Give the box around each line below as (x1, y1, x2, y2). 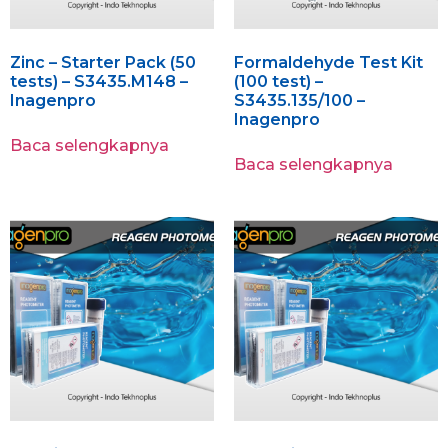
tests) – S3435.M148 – (10, 72, 188, 92)
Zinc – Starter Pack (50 (10, 53, 196, 73)
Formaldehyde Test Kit (234, 53, 423, 73)
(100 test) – (234, 72, 323, 92)
